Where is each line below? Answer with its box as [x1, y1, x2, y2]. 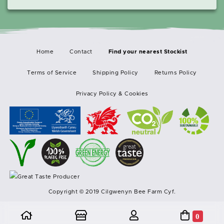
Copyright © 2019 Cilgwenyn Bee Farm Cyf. [48, 188, 176, 194]
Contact [69, 48, 92, 54]
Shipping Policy [92, 69, 138, 75]
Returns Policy [154, 69, 197, 75]
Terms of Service [27, 69, 77, 75]
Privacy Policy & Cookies [75, 90, 148, 96]
